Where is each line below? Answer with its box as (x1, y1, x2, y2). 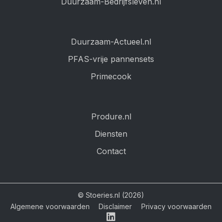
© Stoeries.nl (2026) (78, 191, 144, 200)
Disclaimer (99, 202, 132, 211)
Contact (96, 146, 126, 157)
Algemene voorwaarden (10, 202, 90, 211)
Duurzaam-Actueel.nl (71, 37, 151, 47)
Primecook (91, 71, 131, 82)
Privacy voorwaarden (141, 202, 212, 211)
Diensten (95, 129, 127, 139)
